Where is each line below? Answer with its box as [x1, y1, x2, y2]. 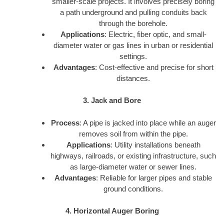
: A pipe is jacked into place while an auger [79, 118, 216, 127]
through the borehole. [99, 18, 167, 27]
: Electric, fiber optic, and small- [104, 29, 206, 38]
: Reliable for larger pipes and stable [96, 173, 212, 182]
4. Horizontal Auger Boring [65, 206, 159, 215]
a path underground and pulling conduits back [59, 7, 207, 16]
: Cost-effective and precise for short [94, 62, 213, 71]
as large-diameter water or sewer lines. [70, 162, 196, 171]
